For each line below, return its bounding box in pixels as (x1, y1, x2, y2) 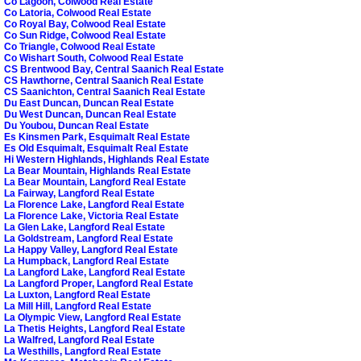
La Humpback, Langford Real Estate (4, 255, 169, 268)
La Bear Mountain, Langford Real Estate (4, 176, 186, 189)
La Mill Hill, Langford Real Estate (4, 301, 151, 313)
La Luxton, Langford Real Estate (4, 289, 151, 301)
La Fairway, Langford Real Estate (4, 188, 155, 200)
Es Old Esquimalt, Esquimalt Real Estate (4, 143, 189, 155)
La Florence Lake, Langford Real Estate (4, 199, 185, 211)
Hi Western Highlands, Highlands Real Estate (4, 154, 210, 166)
